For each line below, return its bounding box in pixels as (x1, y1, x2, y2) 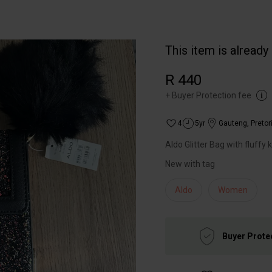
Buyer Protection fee (172, 90, 251, 100)
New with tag (165, 159, 215, 169)
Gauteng (219, 119, 247, 127)
